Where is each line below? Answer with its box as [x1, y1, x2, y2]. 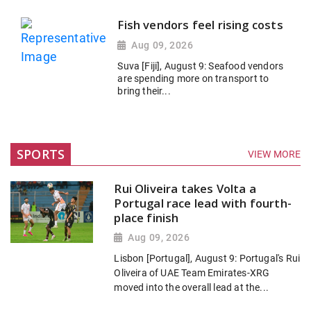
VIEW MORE [248, 149, 301, 160]
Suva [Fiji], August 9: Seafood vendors [117, 60, 284, 72]
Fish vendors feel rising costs [117, 16, 283, 33]
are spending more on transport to [117, 72, 269, 84]
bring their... [117, 85, 171, 96]
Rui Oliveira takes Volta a [114, 180, 257, 196]
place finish [114, 209, 179, 226]
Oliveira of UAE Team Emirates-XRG [114, 267, 270, 279]
